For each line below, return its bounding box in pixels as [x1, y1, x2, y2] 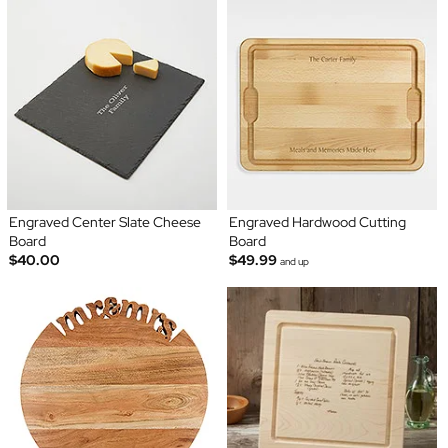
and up [280, 255, 309, 269]
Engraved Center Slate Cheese [8, 213, 201, 232]
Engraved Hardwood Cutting [229, 213, 406, 232]
